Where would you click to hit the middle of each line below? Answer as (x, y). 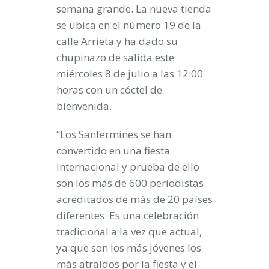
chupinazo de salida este (115, 57)
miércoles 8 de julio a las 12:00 (130, 74)
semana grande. (96, 9)
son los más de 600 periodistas (130, 183)
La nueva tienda (174, 9)
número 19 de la (161, 25)
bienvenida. (84, 106)
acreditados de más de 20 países (134, 199)
